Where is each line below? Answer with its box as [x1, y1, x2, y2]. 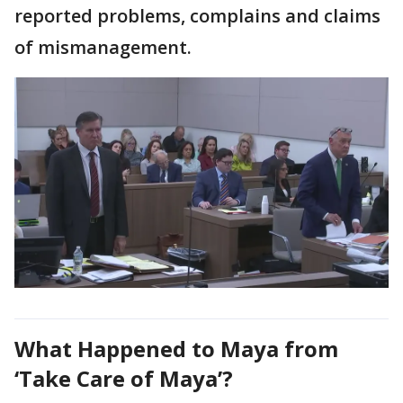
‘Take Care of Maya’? [14, 363, 233, 393]
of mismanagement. [14, 34, 192, 59]
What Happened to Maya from [14, 333, 338, 363]
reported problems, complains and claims [14, 3, 381, 28]
